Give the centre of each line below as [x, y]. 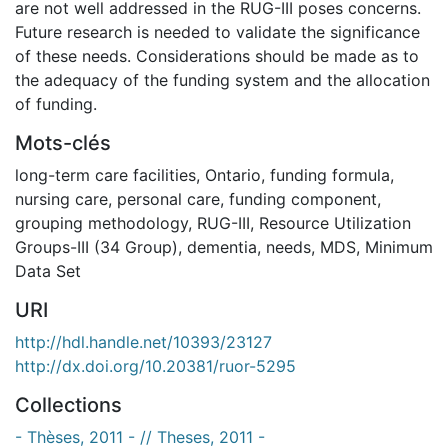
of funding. [56, 103]
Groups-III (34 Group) [96, 246]
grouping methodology [101, 222]
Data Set [48, 270]
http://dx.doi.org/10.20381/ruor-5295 [155, 365]
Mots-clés [63, 142]
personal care [168, 198]
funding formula [330, 174]
